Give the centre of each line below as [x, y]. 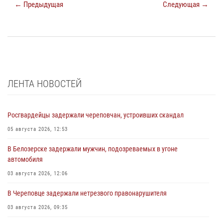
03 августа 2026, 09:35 [38, 208]
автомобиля [25, 160]
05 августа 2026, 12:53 [38, 129]
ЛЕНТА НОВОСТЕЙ [45, 84]
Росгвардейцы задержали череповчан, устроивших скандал [96, 115]
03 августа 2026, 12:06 [38, 174]
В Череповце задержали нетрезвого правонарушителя [87, 193]
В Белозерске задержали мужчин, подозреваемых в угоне [93, 149]
